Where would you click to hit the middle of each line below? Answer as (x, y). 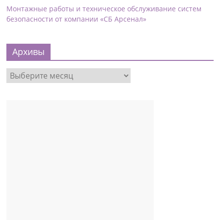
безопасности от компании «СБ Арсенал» (77, 19)
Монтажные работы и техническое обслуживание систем (104, 9)
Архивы (29, 52)
